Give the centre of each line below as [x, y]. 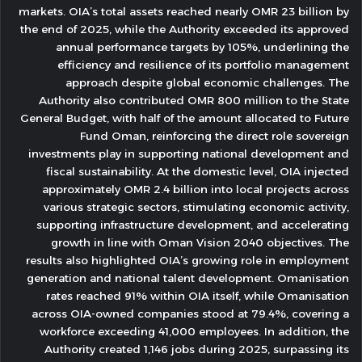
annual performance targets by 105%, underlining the [202, 47]
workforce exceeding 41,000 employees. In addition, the [194, 331]
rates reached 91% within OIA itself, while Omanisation [198, 296]
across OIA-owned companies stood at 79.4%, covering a [190, 314]
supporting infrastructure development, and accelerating [193, 225]
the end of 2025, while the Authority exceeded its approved [185, 29]
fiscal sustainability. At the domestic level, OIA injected [198, 171]
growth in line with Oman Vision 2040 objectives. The [200, 242]
